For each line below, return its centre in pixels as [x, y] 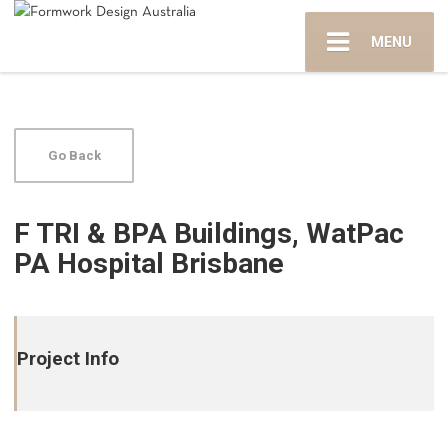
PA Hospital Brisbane [149, 264]
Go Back [74, 156]
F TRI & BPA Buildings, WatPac [209, 234]
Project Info [68, 359]
